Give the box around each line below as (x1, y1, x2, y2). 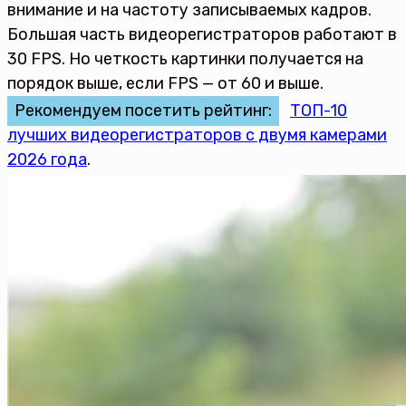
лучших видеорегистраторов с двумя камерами (7, 125, 387, 146)
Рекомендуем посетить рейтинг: (14, 101, 272, 121)
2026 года (7, 150, 87, 170)
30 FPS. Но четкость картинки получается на (7, 49, 363, 70)
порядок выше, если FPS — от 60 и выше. (7, 73, 324, 94)
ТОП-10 (290, 101, 347, 121)
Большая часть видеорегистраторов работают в (7, 24, 397, 45)
